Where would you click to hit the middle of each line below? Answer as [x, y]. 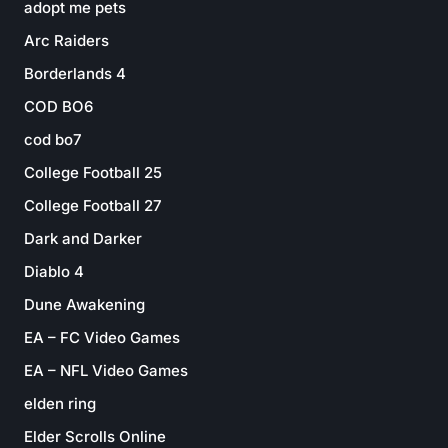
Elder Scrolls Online [95, 436]
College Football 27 [93, 205]
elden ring [60, 403]
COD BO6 [58, 106]
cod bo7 [53, 139]
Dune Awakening [84, 304]
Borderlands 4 [75, 73]
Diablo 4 [54, 271]
